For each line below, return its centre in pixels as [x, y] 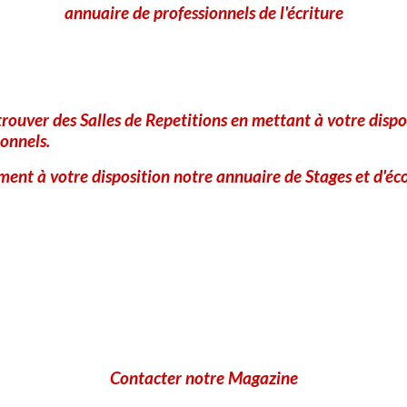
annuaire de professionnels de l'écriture [203, 12]
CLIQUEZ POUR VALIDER [130, 23]
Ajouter [31, 81]
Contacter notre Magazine [203, 377]
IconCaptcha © [262, 41]
